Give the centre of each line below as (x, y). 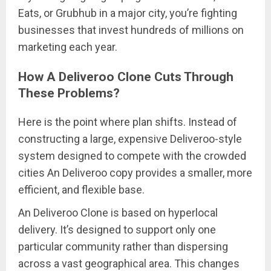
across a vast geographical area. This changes (129, 263)
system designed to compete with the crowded (132, 155)
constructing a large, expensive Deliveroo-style (130, 139)
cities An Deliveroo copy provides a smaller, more (135, 172)
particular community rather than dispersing (123, 246)
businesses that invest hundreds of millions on (131, 30)
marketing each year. (68, 47)
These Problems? (69, 93)
